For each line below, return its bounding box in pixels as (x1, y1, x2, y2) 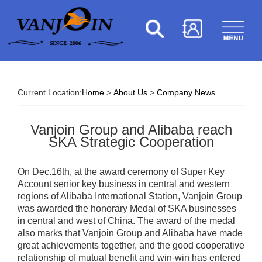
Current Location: (18, 88, 82, 97)
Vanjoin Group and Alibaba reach (30, 122, 232, 137)
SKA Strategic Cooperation (48, 134, 214, 150)
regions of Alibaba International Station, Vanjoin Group (18, 191, 242, 201)
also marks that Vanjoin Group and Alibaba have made (18, 228, 243, 238)
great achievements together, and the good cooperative (18, 240, 244, 250)
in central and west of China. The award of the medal (18, 216, 235, 226)
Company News (157, 88, 215, 97)
